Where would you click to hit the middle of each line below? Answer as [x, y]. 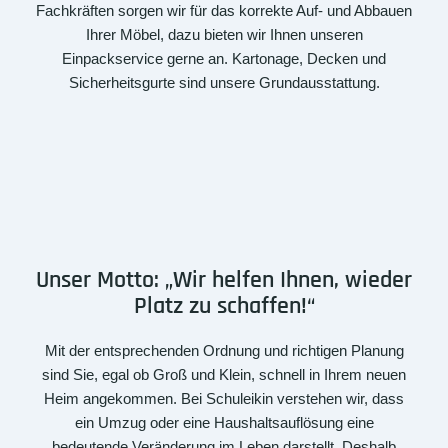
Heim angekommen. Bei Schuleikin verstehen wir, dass [224, 398]
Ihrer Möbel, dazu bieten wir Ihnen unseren [224, 34]
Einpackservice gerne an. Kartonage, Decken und [224, 58]
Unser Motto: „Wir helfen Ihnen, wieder [224, 279]
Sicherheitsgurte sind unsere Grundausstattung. [224, 82]
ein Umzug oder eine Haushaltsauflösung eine [224, 422]
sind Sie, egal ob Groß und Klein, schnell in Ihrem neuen [224, 374]
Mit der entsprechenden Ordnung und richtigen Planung [224, 350]
